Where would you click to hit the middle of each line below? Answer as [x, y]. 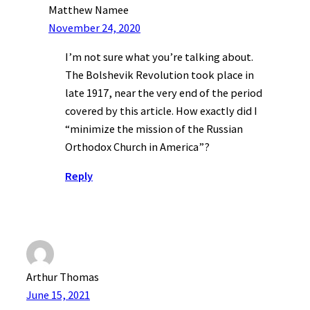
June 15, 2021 [58, 295]
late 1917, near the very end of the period [164, 92]
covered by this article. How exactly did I [161, 110]
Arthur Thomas [63, 277]
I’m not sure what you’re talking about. [159, 56]
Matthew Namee [89, 9]
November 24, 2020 [94, 27]
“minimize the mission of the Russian [154, 128]
